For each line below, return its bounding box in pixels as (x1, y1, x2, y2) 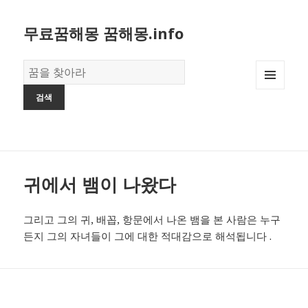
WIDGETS (256, 112, 296, 124)
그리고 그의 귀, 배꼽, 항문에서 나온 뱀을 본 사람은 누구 (23, 212, 281, 227)
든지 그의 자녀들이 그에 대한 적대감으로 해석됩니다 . (23, 229, 275, 243)
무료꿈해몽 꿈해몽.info (23, 23, 184, 44)
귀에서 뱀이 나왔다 (23, 172, 177, 197)
